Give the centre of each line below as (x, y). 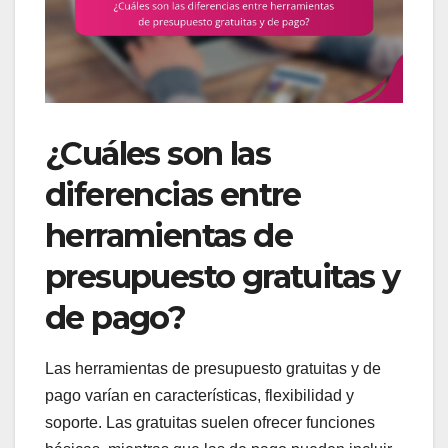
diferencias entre (173, 194)
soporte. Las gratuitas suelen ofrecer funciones (210, 423)
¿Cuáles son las (157, 153)
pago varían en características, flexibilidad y (199, 396)
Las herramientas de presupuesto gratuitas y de (213, 369)
